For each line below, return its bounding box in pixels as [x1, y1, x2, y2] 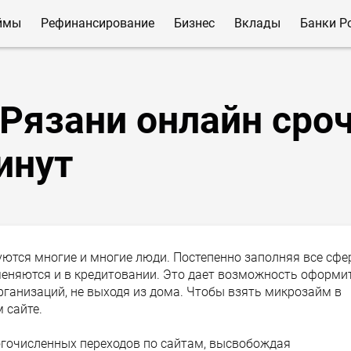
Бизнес [174, 16, 215, 31]
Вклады [234, 16, 280, 31]
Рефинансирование [41, 16, 154, 31]
